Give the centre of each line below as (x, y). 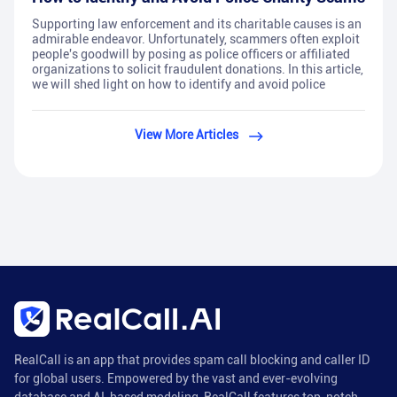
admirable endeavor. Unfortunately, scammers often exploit (196, 39)
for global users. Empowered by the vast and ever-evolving (176, 379)
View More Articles (186, 135)
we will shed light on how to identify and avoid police (179, 85)
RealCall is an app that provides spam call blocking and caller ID (192, 360)
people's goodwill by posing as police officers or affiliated (191, 54)
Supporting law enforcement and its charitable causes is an (197, 24)
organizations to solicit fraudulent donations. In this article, (198, 70)
